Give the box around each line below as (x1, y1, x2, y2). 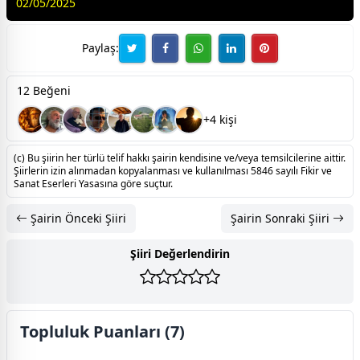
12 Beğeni (17, 83, 71, 99)
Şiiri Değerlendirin (130, 246, 230, 262)
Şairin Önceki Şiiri (27, 211, 126, 227)
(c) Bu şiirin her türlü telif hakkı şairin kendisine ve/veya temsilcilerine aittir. (14, 151, 346, 166)
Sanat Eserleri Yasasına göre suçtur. (14, 177, 173, 191)
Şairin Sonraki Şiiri (231, 211, 333, 227)
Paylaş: (82, 40, 120, 56)
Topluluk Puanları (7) (20, 321, 185, 343)
